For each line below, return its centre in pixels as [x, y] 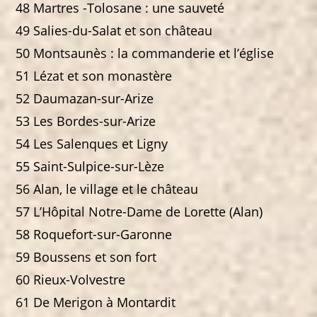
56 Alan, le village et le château [107, 189]
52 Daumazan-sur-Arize [85, 99]
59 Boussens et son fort [86, 257]
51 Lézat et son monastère [94, 76]
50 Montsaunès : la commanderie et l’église [145, 53]
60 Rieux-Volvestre [71, 280]
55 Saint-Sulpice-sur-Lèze [90, 167]
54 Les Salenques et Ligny [92, 144]
